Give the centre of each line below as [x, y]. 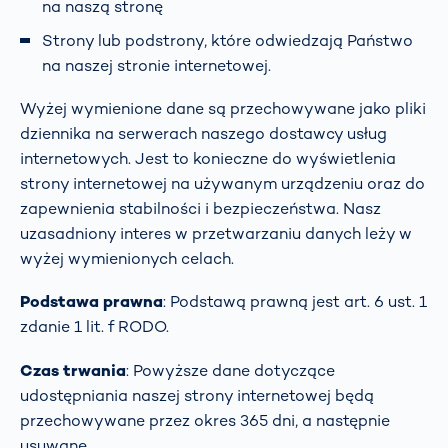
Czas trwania [73, 370]
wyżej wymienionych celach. [127, 258]
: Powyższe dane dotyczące [230, 370]
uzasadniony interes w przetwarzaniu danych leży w [216, 233]
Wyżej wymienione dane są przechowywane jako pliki [223, 108]
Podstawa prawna [91, 302]
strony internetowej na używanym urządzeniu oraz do [222, 183]
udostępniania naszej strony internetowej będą [197, 395]
